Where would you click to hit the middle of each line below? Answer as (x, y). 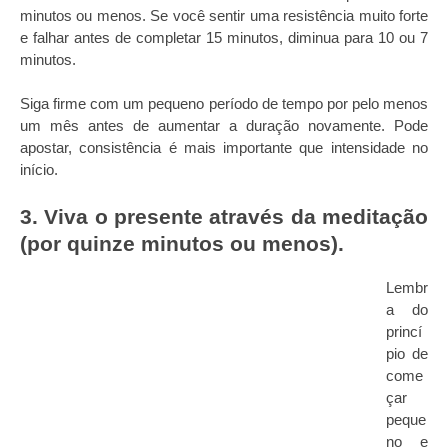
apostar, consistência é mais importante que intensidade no (224, 147)
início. (39, 169)
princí (404, 331)
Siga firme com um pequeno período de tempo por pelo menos (224, 103)
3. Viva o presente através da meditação (224, 216)
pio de (407, 353)
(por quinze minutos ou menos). (182, 243)
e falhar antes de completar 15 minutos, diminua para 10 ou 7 (224, 37)
